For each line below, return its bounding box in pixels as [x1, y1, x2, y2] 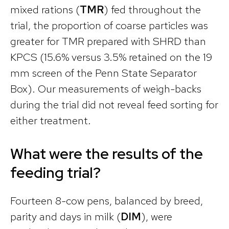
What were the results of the [10, 144, 203, 164]
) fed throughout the [104, 2, 201, 16]
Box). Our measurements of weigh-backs [10, 81, 201, 96]
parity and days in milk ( [10, 210, 121, 224]
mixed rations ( [10, 2, 80, 16]
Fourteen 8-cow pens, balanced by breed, [10, 194, 203, 208]
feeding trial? [10, 163, 101, 183]
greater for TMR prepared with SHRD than [10, 34, 206, 48]
